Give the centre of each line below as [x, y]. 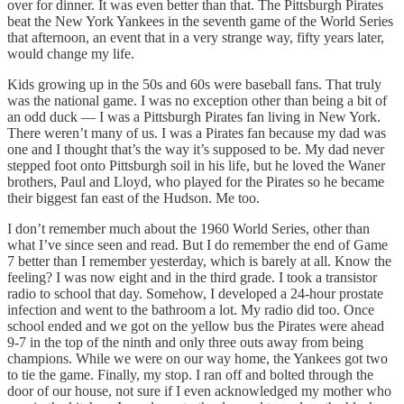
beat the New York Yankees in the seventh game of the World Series [200, 21]
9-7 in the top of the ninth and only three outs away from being [185, 342]
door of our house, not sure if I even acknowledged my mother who [199, 390]
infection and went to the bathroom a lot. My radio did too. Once [191, 309]
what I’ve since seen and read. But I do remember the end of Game [197, 244]
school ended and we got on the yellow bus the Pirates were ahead [196, 326]
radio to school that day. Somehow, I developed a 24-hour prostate [195, 293]
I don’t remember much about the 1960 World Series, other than [188, 228]
